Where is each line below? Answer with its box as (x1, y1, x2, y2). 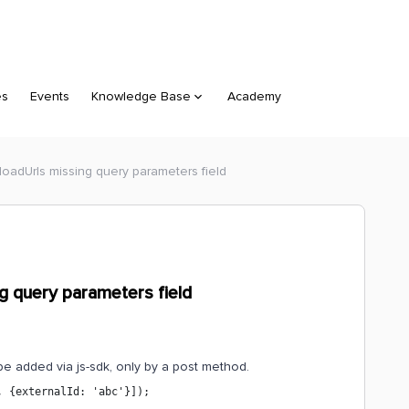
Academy (227, 89, 281, 104)
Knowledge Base (91, 89, 191, 104)
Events (30, 89, 69, 104)
